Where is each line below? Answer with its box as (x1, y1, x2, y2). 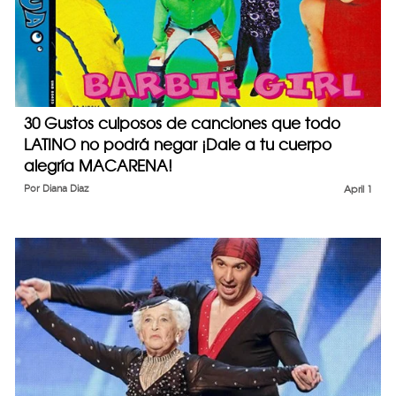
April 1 (344, 183, 372, 196)
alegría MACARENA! (24, 156, 172, 176)
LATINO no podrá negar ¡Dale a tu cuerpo (24, 135, 331, 155)
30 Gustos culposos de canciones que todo (24, 114, 340, 133)
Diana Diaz (42, 183, 88, 195)
